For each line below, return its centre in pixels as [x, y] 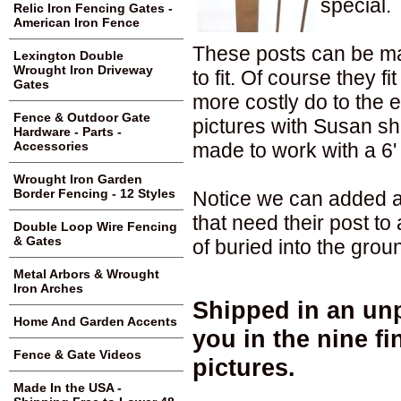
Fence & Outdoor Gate [82, 117]
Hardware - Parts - [68, 132]
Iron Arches [48, 288]
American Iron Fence [77, 22]
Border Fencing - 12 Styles [94, 193]
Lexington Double [68, 55]
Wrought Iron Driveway [83, 70]
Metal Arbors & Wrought [86, 274]
